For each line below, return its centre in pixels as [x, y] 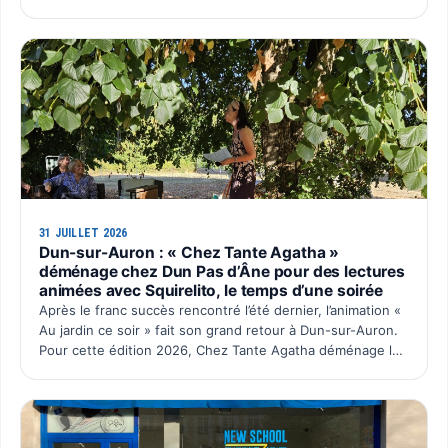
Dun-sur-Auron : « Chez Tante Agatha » [189, 253]
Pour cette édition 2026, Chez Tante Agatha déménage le [219, 350]
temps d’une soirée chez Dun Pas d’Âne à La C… [187, 370]
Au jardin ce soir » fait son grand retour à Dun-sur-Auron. [218, 330]
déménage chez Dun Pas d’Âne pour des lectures [221, 272]
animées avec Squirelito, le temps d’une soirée [210, 291]
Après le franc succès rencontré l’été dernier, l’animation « [219, 310]
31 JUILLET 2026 [83, 233]
